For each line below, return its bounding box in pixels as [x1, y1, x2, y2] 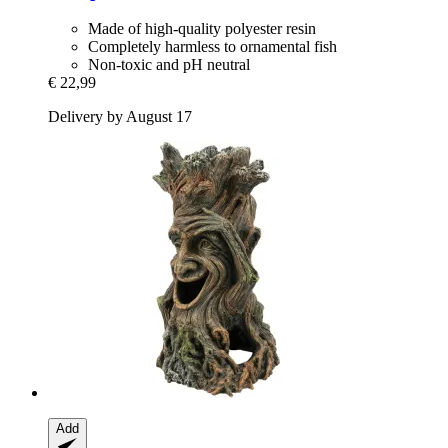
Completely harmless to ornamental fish [88, 38, 337, 56]
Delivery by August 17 [48, 108, 192, 126]
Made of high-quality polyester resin [88, 20, 316, 38]
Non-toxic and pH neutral [88, 56, 250, 74]
